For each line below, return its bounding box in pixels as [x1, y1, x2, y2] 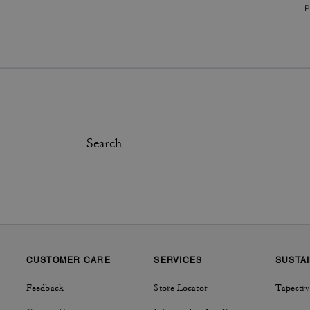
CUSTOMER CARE [26, 255, 111, 265]
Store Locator [154, 282, 208, 293]
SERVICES [154, 255, 203, 265]
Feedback [26, 282, 64, 293]
